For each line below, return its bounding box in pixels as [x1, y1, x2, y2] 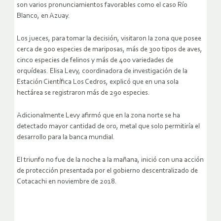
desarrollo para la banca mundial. [17, 133, 115, 141]
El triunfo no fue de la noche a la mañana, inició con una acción [17, 156, 204, 164]
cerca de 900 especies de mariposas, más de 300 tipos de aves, [17, 45, 202, 53]
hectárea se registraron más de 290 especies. [17, 89, 150, 97]
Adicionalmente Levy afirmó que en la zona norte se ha [17, 111, 180, 119]
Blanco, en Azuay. [17, 12, 70, 20]
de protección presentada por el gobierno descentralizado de [17, 167, 198, 175]
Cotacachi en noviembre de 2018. [17, 178, 117, 185]
